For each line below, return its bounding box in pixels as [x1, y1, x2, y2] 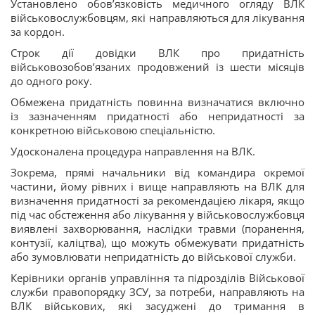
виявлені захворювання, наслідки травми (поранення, [11, 221, 304, 236]
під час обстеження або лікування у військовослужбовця [11, 207, 304, 221]
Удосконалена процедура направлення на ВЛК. [11, 144, 255, 158]
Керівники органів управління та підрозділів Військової [11, 271, 304, 285]
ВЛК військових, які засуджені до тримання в [11, 299, 304, 313]
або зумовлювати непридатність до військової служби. [11, 250, 296, 264]
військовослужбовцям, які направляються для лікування [11, 11, 304, 25]
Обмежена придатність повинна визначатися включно [11, 95, 304, 109]
